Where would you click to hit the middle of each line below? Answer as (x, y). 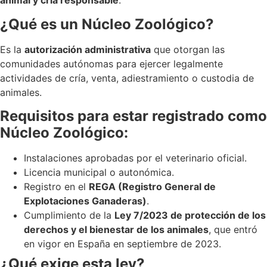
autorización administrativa (88, 49)
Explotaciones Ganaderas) (85, 201)
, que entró (233, 230)
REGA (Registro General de (152, 187)
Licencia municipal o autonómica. (99, 173)
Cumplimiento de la (69, 215)
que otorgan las (188, 49)
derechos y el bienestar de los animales (116, 230)
